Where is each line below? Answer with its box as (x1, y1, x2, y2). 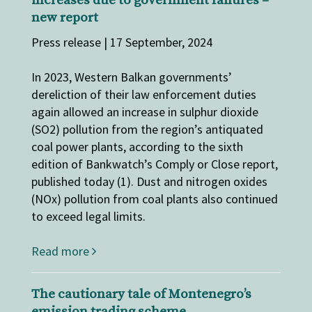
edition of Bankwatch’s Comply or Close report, (31, 155, 278, 172)
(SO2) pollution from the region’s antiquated (31, 120, 263, 137)
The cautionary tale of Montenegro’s (31, 286, 251, 302)
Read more (31, 242, 92, 259)
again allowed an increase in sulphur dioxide (31, 103, 258, 120)
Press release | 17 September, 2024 (31, 33, 212, 50)
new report (31, 9, 98, 26)
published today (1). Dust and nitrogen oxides (31, 173, 267, 189)
